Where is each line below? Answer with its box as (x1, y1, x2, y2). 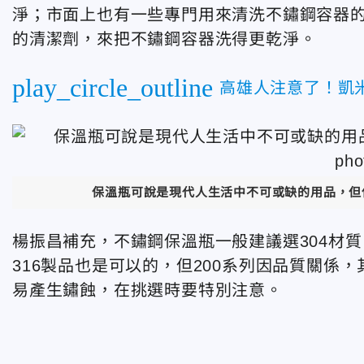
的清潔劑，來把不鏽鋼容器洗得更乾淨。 (12, 29, 317, 48)
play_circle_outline (12, 72, 213, 102)
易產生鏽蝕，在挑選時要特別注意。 (12, 280, 283, 299)
